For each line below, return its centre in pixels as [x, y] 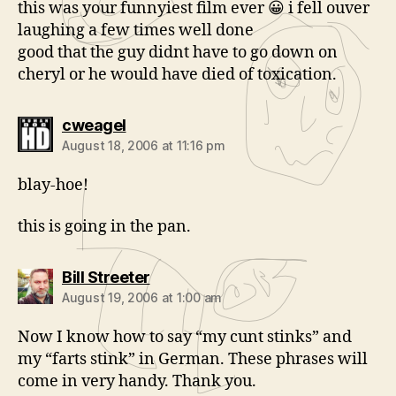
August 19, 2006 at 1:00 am [142, 297]
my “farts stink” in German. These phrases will [193, 359]
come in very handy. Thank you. [137, 381]
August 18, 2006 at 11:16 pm [144, 145]
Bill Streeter [106, 277]
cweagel [94, 125]
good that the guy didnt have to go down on [178, 52]
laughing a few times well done [136, 30]
